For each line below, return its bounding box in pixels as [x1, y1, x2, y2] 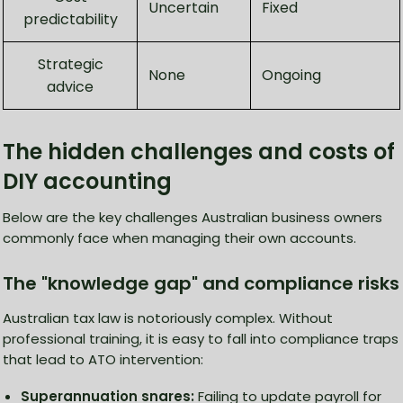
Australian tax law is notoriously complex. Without [3, 309, 333, 328]
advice [47, 76, 94, 98]
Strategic [37, 54, 103, 76]
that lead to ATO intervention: [3, 350, 203, 370]
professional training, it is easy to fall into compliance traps [3, 329, 399, 349]
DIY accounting [3, 166, 172, 197]
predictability [22, 9, 118, 31]
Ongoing [262, 65, 321, 86]
